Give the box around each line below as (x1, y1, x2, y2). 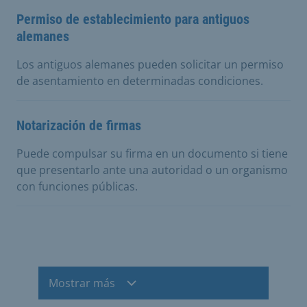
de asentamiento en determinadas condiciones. (16, 73, 263, 88)
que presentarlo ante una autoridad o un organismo (16, 162, 288, 177)
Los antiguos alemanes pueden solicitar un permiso (16, 57, 284, 72)
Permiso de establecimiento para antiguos (16, 11, 249, 27)
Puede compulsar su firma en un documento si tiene (16, 146, 288, 161)
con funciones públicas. (16, 179, 138, 194)
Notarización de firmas (16, 117, 141, 134)
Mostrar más (49, 275, 115, 291)
